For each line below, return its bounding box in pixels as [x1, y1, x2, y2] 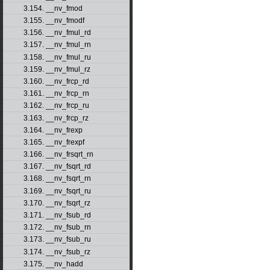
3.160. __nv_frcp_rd [23, 77, 89, 86]
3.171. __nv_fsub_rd [23, 211, 91, 220]
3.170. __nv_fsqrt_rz [23, 198, 90, 207]
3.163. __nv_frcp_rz [23, 113, 89, 122]
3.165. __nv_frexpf [23, 137, 84, 146]
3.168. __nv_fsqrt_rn [23, 174, 91, 183]
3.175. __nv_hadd [23, 259, 83, 268]
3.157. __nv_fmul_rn [23, 40, 91, 49]
